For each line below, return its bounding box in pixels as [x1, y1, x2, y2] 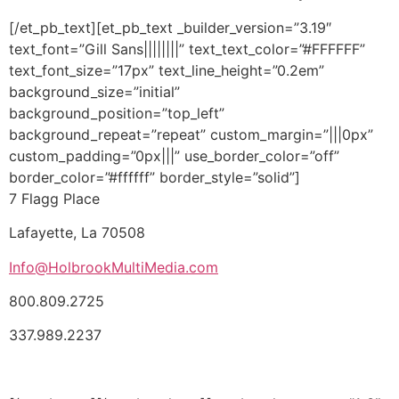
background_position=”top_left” [9, 103, 224, 122]
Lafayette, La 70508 [9, 224, 145, 242]
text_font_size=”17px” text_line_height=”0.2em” [9, 61, 324, 79]
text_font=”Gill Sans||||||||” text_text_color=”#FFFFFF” [9, 39, 365, 58]
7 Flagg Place [9, 189, 100, 208]
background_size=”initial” [9, 82, 180, 101]
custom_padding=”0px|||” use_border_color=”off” [9, 146, 339, 165]
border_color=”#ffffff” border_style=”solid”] [9, 167, 300, 186]
